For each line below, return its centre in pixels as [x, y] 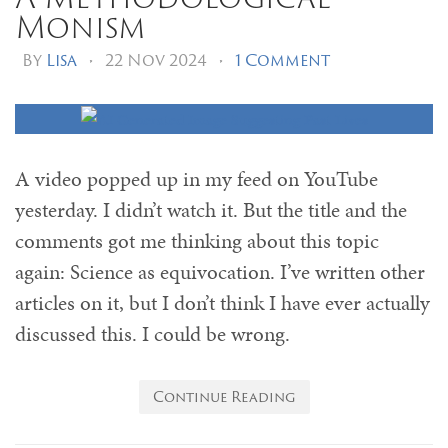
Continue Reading [224, 396]
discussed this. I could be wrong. [152, 333]
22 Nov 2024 [156, 60]
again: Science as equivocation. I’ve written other [220, 271]
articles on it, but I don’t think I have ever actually [222, 302]
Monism [80, 26]
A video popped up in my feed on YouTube [196, 178]
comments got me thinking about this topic [197, 240]
